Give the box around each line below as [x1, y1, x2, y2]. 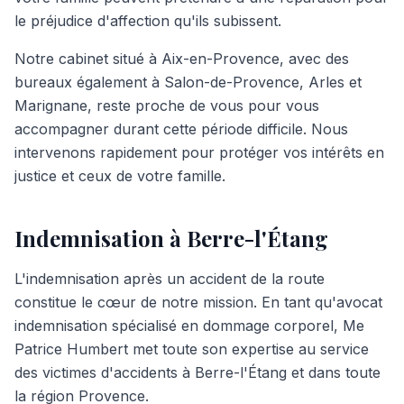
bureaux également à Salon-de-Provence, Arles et [14, 73, 362, 91]
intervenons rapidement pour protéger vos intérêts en [14, 143, 384, 161]
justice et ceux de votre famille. [14, 167, 225, 185]
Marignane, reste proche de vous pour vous [14, 96, 319, 115]
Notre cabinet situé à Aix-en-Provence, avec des [14, 50, 349, 68]
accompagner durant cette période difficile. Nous [14, 120, 348, 138]
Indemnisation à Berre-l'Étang [14, 224, 328, 252]
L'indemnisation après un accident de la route [14, 270, 325, 288]
